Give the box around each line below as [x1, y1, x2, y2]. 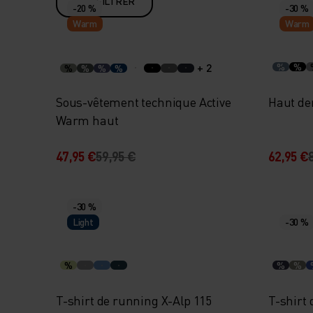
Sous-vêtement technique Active [56, 94, 231, 110]
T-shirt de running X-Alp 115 [56, 292, 212, 308]
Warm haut [56, 112, 119, 128]
